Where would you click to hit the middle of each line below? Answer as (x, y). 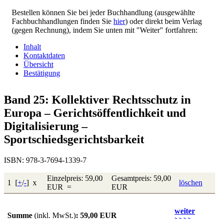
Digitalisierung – (46, 126)
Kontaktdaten (44, 55)
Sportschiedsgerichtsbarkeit (74, 139)
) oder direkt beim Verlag (164, 21)
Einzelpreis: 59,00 (75, 178)
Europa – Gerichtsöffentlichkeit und (95, 113)
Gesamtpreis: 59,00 (141, 178)
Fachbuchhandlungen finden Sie (63, 21)
